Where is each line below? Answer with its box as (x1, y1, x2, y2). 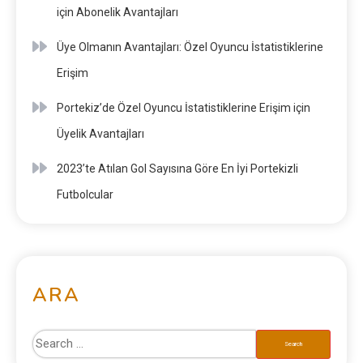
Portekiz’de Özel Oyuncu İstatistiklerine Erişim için (57, 100, 310, 114)
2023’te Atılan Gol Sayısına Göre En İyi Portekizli (57, 161, 298, 175)
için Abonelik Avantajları (57, 5, 178, 19)
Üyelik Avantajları (57, 126, 144, 140)
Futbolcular (57, 187, 113, 201)
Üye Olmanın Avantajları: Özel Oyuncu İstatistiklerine (57, 40, 323, 53)
